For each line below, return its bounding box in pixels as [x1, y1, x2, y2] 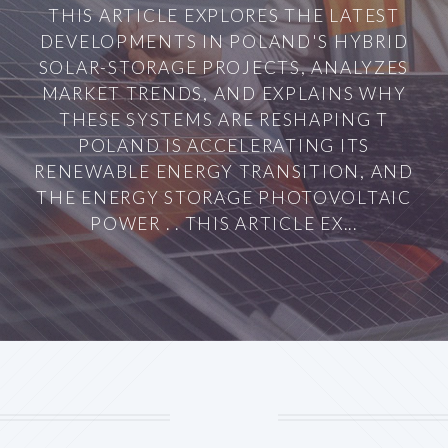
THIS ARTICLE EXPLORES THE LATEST [48, 4, 400, 26]
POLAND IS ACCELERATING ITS [77, 134, 371, 156]
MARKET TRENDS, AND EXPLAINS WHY [41, 82, 407, 104]
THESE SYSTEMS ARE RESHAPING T [58, 108, 390, 130]
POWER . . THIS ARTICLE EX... [90, 212, 358, 234]
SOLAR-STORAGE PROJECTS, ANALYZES [38, 56, 410, 78]
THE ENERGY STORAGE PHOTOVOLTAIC [36, 186, 412, 208]
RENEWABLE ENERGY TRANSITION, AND [34, 160, 414, 182]
